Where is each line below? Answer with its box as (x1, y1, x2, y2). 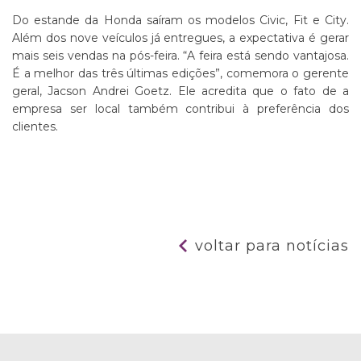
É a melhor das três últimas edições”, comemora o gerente (12, 66, 349, 81)
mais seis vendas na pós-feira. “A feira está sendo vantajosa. (12, 48, 349, 63)
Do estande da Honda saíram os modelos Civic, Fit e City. (12, 13, 349, 27)
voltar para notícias (195, 237, 349, 255)
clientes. (12, 119, 58, 134)
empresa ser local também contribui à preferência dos (12, 102, 349, 116)
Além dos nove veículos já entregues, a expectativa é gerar (12, 31, 349, 45)
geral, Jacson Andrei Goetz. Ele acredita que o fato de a (12, 84, 349, 98)
